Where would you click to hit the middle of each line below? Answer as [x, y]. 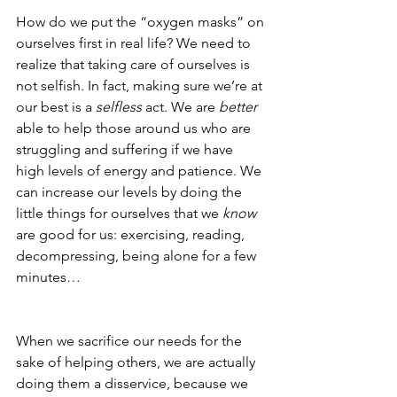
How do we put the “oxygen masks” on [142, 22]
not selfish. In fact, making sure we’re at [141, 86]
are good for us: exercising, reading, [132, 235]
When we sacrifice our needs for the [131, 341]
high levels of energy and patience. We [140, 171]
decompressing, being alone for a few [138, 256]
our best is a [56, 107]
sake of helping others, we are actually [137, 362]
